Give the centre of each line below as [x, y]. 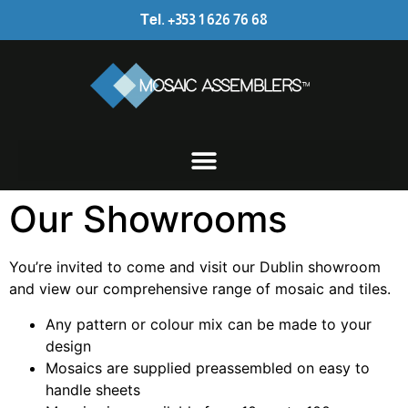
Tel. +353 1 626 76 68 [204, 20]
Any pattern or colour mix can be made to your [209, 324]
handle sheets [93, 389]
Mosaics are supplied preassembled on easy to [208, 367]
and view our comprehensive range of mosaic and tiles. [200, 289]
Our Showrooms [148, 219]
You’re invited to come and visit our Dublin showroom [195, 267]
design [68, 346]
